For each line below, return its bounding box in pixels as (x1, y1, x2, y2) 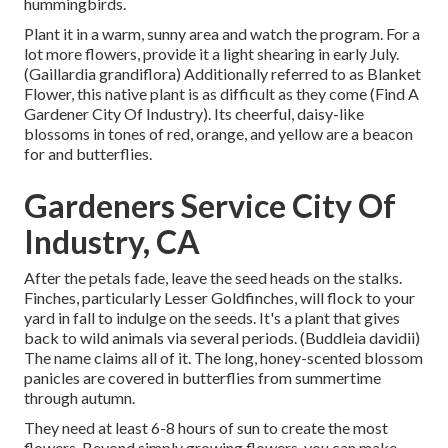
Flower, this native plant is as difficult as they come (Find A (24, 84, 419, 104)
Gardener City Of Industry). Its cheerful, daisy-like (24, 104, 364, 124)
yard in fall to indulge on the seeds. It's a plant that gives (24, 308, 400, 328)
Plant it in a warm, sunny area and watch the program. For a (24, 24, 420, 44)
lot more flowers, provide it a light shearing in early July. (24, 44, 399, 64)
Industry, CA (24, 222, 200, 262)
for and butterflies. (24, 144, 152, 164)
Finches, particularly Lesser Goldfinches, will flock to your (24, 288, 415, 308)
